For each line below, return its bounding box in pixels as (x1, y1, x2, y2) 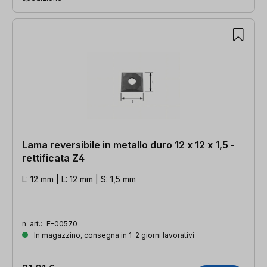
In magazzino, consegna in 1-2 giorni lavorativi (32, 230, 194, 240)
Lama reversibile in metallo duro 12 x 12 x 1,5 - (22, 138, 235, 151)
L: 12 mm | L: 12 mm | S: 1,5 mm (22, 173, 136, 184)
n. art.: (22, 219, 44, 228)
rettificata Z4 (22, 151, 85, 164)
